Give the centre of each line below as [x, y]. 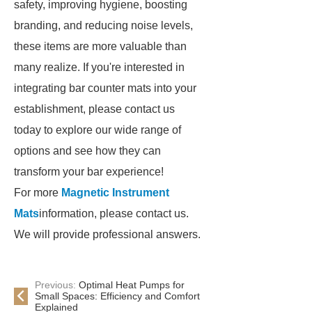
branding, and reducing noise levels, [103, 25]
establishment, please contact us [94, 109]
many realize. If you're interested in [99, 67]
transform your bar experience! [89, 172]
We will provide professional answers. [107, 234]
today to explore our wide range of [97, 130]
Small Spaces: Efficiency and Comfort [117, 296]
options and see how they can [87, 151]
